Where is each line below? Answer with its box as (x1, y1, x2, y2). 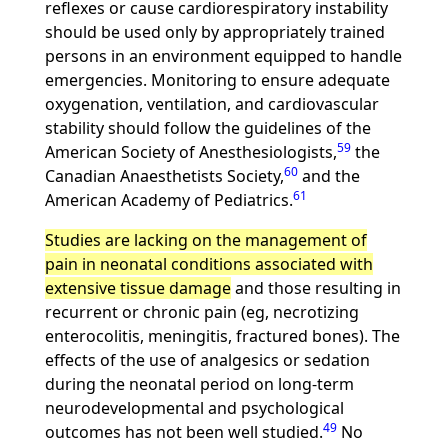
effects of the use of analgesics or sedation (44, 349, 370, 371)
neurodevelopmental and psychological (44, 397, 344, 419)
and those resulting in (230, 277, 401, 299)
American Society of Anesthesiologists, (44, 141, 337, 163)
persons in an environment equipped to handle (44, 45, 402, 67)
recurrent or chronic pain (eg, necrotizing (44, 301, 359, 323)
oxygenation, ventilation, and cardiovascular (44, 93, 379, 115)
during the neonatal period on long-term (44, 373, 354, 395)
